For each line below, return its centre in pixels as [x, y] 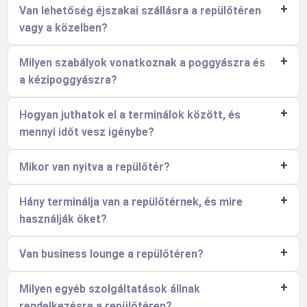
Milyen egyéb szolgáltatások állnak [110, 289]
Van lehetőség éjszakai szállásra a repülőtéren [140, 11]
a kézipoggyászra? [69, 80]
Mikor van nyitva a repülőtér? [95, 167]
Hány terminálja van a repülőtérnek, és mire [131, 202]
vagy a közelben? [64, 28]
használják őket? [63, 219]
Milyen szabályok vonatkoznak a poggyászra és [143, 63]
